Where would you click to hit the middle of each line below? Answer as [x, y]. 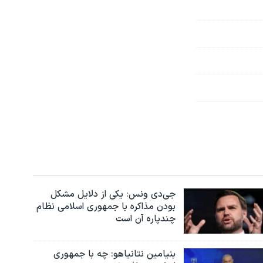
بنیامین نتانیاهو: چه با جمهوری [114, 254]
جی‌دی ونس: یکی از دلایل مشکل [113, 194]
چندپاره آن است [145, 219]
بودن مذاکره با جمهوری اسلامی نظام [106, 206]
